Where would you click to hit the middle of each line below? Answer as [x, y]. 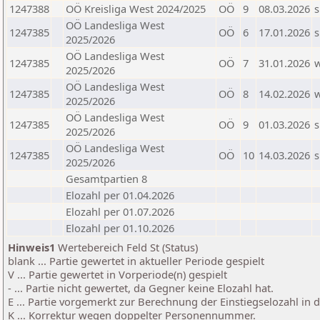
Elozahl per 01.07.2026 [120, 211]
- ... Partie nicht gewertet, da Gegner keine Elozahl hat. [141, 288]
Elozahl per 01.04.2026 [120, 195]
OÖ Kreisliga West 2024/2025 [136, 9]
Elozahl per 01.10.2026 [120, 228]
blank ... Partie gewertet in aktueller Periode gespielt [136, 261]
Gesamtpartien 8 [106, 179]
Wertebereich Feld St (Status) [126, 247]
